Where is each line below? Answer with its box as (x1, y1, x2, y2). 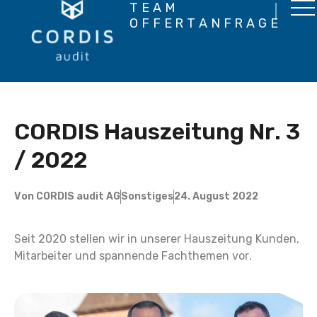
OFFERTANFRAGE (129, 16, 282, 31)
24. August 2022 (174, 190, 258, 202)
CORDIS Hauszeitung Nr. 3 (14, 118, 300, 145)
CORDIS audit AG (34, 190, 120, 202)
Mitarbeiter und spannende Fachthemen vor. (14, 249, 252, 263)
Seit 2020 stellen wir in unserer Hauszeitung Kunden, (14, 232, 299, 246)
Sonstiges (121, 190, 173, 202)
